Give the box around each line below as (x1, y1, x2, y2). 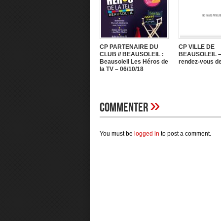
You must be (100, 130, 134, 137)
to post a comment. (159, 130, 211, 137)
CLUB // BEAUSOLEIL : (100, 51, 164, 58)
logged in (134, 130, 159, 137)
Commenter (100, 100, 150, 115)
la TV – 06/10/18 (100, 66, 144, 73)
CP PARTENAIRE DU (100, 43, 158, 50)
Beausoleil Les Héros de (100, 58, 168, 65)
